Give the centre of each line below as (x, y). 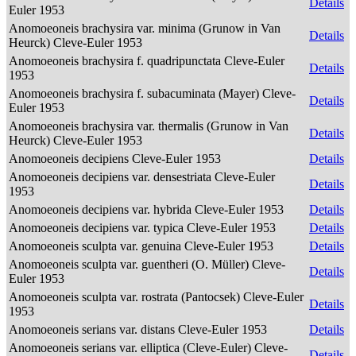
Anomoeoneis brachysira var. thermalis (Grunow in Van (149, 126)
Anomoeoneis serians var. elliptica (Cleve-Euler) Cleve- (148, 348)
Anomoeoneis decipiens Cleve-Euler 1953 (116, 159)
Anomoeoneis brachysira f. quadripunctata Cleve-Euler (147, 61)
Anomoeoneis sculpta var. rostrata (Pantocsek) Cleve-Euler (156, 297)
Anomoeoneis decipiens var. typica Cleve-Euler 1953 (144, 228)
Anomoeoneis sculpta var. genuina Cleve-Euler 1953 (143, 246)
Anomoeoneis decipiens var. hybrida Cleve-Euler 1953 (148, 209)
